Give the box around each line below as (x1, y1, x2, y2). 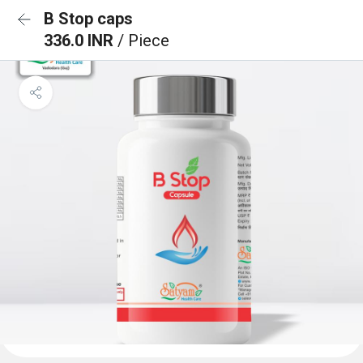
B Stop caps (44, 9, 133, 28)
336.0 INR (44, 31, 117, 50)
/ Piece (117, 31, 169, 50)
